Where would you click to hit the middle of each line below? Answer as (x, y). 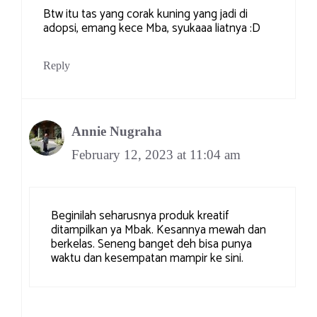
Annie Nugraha (117, 131)
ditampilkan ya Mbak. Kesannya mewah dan (158, 230)
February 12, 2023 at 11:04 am (156, 154)
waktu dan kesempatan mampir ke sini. (147, 259)
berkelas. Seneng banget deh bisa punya (151, 244)
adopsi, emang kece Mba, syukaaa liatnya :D (152, 29)
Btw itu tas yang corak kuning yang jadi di (145, 15)
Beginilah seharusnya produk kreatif (140, 216)
